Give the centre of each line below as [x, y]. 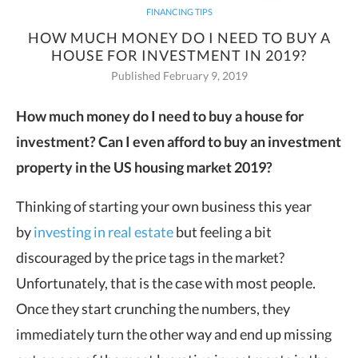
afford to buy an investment [254, 141]
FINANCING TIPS [179, 12]
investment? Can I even [91, 141]
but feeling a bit [223, 232]
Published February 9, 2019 [179, 76]
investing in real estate [103, 232]
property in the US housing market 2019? [144, 167]
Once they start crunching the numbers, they [153, 308]
